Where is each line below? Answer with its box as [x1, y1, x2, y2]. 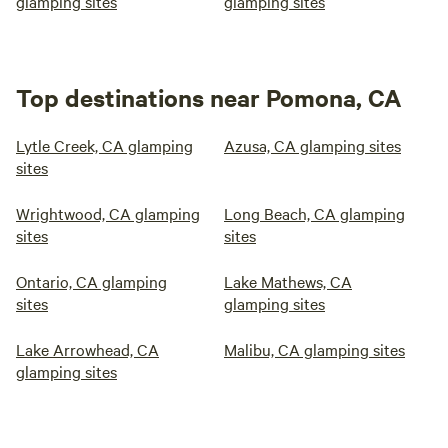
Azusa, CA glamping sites [224, 134, 401, 156]
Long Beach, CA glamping [224, 202, 405, 224]
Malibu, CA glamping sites [224, 338, 405, 360]
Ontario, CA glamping [16, 270, 167, 292]
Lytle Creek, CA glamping [16, 134, 193, 156]
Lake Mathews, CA [224, 270, 352, 292]
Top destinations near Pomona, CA [16, 81, 402, 113]
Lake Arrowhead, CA [16, 338, 159, 360]
